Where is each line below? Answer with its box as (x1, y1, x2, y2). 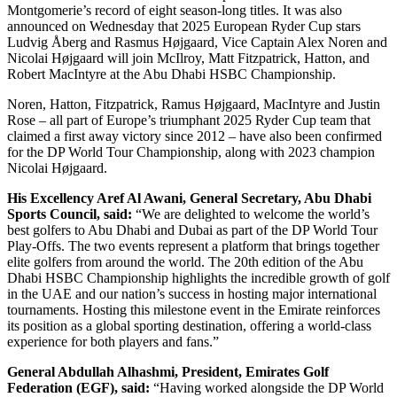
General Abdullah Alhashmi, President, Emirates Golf (7, 363, 329, 379)
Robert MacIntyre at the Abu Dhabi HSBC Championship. (7, 66, 336, 82)
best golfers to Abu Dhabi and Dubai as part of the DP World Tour (7, 222, 378, 237)
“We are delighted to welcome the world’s (132, 206, 370, 222)
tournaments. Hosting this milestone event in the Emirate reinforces (7, 301, 380, 317)
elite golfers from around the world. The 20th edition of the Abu (7, 253, 363, 269)
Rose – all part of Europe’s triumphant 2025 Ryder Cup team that (7, 112, 370, 128)
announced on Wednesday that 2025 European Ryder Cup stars (7, 18, 361, 34)
